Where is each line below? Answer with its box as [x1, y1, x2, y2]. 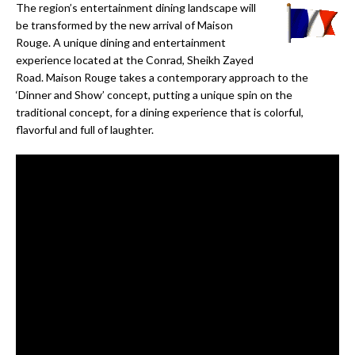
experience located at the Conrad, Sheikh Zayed [16, 53, 254, 67]
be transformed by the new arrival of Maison [16, 18, 233, 32]
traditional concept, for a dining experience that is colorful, [16, 105, 303, 120]
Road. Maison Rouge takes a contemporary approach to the [16, 71, 308, 85]
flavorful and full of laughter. [16, 123, 154, 137]
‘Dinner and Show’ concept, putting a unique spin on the [16, 88, 292, 102]
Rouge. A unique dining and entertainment [16, 36, 226, 50]
